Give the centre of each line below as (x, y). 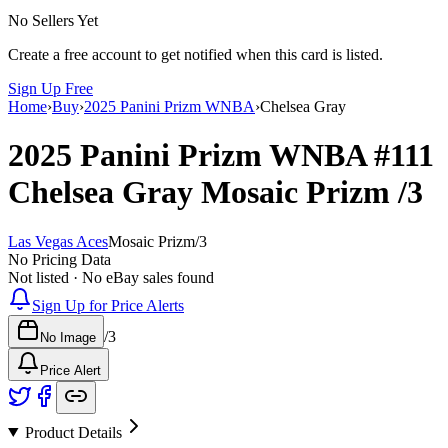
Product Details (73, 432)
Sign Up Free (50, 88)
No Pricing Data (59, 259)
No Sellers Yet (53, 20)
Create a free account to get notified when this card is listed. (195, 54)
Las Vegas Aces (58, 241)
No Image (68, 337)
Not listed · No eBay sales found (111, 277)
